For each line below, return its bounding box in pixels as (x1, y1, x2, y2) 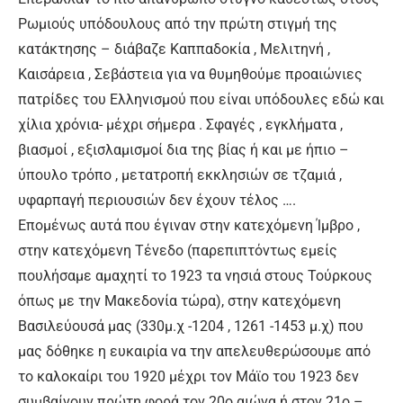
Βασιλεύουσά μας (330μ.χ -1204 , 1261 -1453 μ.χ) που (18, 318, 363, 336)
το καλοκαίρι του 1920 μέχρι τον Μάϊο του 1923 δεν (18, 368, 359, 386)
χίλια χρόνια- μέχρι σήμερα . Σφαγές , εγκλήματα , (18, 116, 343, 134)
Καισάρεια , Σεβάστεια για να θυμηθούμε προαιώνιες (18, 66, 363, 84)
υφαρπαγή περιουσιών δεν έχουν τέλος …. (18, 192, 296, 210)
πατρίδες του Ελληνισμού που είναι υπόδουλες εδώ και (18, 91, 384, 109)
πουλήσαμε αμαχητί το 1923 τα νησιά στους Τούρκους (18, 267, 372, 285)
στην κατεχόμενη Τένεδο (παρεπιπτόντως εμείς (18, 242, 337, 260)
